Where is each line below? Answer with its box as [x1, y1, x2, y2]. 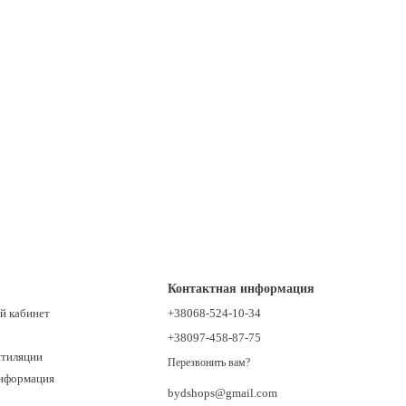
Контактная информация [168, 282, 315, 295]
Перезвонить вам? [168, 355, 251, 369]
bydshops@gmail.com [168, 385, 278, 400]
